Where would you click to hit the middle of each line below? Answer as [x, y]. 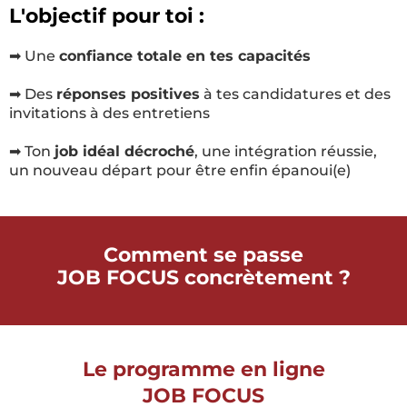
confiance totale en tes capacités [185, 56]
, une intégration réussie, [286, 151]
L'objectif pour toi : [107, 16]
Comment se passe [203, 255]
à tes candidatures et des [295, 94]
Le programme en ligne [203, 369]
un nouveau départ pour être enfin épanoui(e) [180, 170]
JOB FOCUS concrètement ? [203, 278]
